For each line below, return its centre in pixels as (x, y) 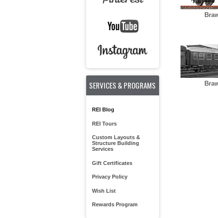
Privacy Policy (109, 177)
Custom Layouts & (116, 137)
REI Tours (104, 123)
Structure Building (115, 143)
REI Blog (103, 109)
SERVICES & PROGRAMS (122, 85)
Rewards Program (115, 204)
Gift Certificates (112, 163)
